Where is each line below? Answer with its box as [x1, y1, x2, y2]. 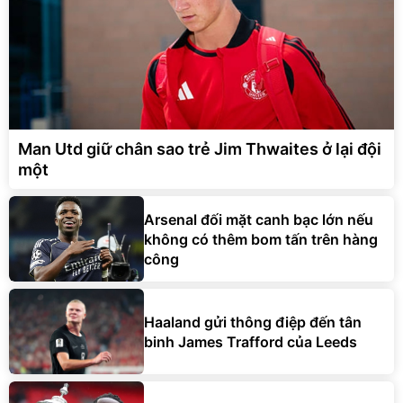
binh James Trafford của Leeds [144, 332, 357, 351]
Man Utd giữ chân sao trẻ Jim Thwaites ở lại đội [18, 139, 381, 159]
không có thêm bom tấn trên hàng [144, 229, 378, 248]
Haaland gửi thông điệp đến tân [144, 312, 362, 331]
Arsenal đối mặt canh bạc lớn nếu [144, 210, 373, 228]
